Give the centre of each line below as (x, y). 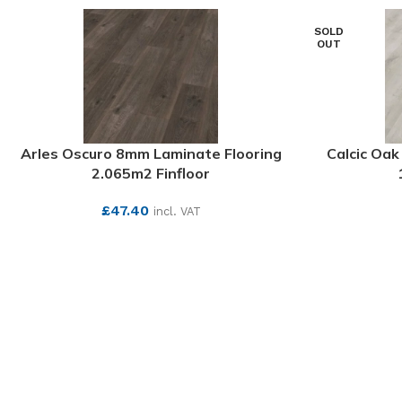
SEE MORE (151, 239)
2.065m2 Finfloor (151, 173)
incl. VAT (177, 211)
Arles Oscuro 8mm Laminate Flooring (151, 153)
